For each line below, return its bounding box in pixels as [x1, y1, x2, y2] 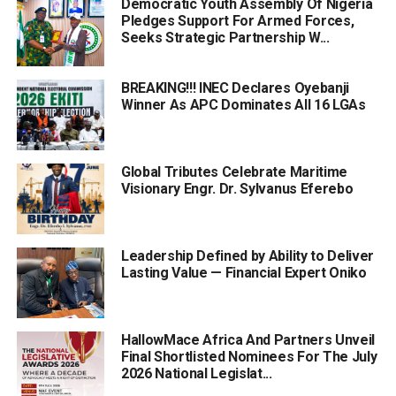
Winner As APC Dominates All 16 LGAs [120, 95, 366, 113]
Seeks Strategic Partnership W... [120, 28, 330, 46]
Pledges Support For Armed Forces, [120, 11, 354, 29]
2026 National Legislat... [120, 364, 272, 382]
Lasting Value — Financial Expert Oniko [120, 263, 367, 281]
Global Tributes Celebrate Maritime [120, 163, 347, 180]
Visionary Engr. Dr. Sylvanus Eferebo [120, 179, 354, 197]
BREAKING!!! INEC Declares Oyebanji [120, 79, 349, 96]
